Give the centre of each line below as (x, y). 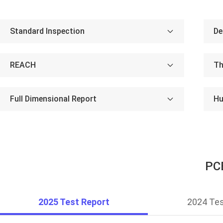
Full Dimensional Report (53, 99)
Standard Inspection (47, 31)
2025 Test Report (74, 202)
